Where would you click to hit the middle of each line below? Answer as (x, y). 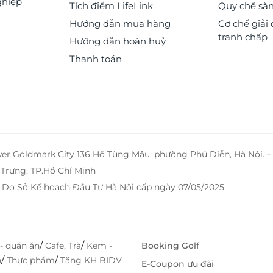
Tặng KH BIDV (91, 261)
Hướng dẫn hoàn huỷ (117, 41)
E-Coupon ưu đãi (178, 264)
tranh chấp (243, 37)
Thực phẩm (31, 261)
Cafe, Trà (63, 246)
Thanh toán (95, 59)
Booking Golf (170, 246)
